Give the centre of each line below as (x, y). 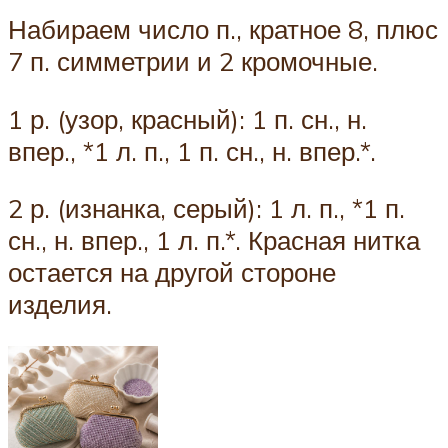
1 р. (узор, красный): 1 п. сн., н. (187, 118)
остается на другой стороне (172, 272)
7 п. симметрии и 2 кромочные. (193, 61)
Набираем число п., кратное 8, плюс (223, 29)
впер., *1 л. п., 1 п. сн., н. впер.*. (192, 150)
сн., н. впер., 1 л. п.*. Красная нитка (214, 240)
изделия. (60, 304)
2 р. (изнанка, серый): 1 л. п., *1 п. (206, 208)
